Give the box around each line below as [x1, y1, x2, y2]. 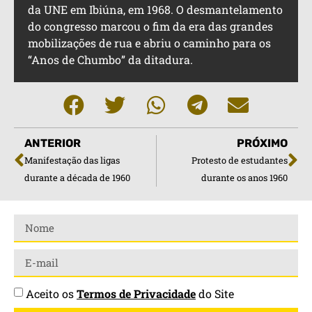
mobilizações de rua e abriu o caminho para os [28, 36, 271, 51]
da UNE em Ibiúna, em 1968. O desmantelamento [28, 2, 283, 17]
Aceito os [26, 286, 77, 302]
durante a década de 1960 [24, 172, 130, 184]
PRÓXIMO [237, 136, 288, 150]
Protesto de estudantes [192, 155, 288, 166]
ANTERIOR [24, 136, 81, 150]
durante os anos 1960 [201, 172, 288, 184]
